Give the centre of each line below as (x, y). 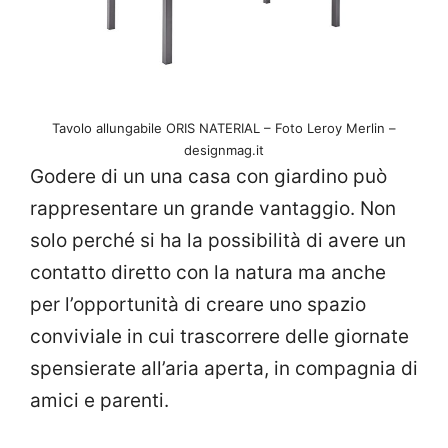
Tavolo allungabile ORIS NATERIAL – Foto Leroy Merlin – (224, 127)
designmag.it (224, 149)
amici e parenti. (99, 400)
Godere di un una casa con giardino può (208, 176)
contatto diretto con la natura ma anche (208, 272)
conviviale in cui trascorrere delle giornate (219, 336)
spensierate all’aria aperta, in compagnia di (224, 368)
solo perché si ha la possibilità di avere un (218, 240)
